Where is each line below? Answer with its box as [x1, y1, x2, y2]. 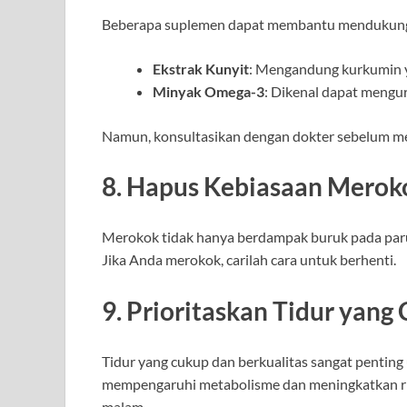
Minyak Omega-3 [153, 82, 264, 100]
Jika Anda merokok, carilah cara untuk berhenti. [102, 251, 396, 269]
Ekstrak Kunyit [153, 59, 249, 77]
